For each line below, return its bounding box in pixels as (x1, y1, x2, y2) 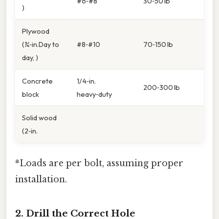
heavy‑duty (77, 89, 112, 99)
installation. (15, 174, 67, 185)
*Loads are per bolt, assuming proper (15, 157, 183, 169)
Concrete (22, 76, 53, 86)
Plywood (22, 26, 49, 36)
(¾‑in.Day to (22, 40, 59, 49)
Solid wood (22, 113, 57, 123)
